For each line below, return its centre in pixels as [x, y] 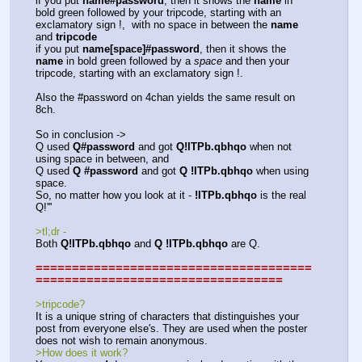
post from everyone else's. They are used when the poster [171, 329]
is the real [282, 195]
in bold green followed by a [128, 61]
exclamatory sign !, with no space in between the [153, 25]
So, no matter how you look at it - [115, 195]
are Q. [244, 243]
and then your [256, 61]
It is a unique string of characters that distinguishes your [167, 317]
